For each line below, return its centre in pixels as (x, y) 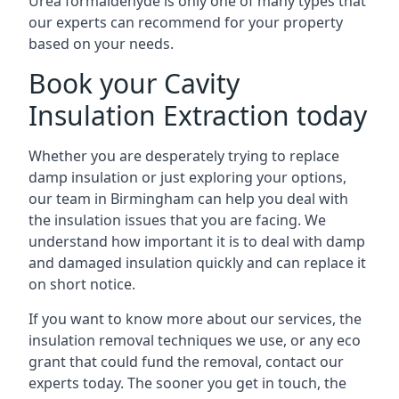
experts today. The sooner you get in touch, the (187, 383)
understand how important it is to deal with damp (197, 241)
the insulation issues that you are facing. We (177, 220)
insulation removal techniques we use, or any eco (195, 340)
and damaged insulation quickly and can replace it (197, 263)
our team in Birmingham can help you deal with (188, 199)
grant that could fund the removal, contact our (186, 362)
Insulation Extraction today (198, 115)
